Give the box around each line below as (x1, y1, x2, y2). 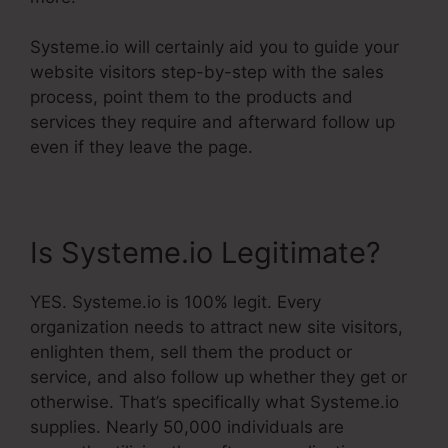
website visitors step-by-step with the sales (30, 62, 384, 83)
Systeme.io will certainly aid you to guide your (30, 37, 399, 58)
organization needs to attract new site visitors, (30, 317, 403, 338)
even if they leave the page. (30, 137, 253, 158)
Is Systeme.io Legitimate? (30, 235, 381, 271)
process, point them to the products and (30, 87, 353, 108)
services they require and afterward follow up (30, 112, 395, 133)
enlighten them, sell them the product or (30, 342, 352, 363)
